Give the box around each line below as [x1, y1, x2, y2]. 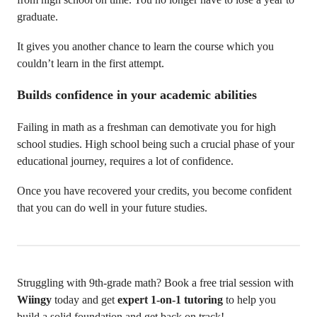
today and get [54, 294, 117, 306]
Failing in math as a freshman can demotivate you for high [17, 121, 276, 133]
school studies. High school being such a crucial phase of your [17, 138, 294, 150]
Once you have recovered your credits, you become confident [17, 185, 292, 197]
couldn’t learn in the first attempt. [17, 57, 164, 69]
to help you [223, 294, 276, 306]
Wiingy [17, 294, 54, 306]
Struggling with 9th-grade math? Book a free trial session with [17, 277, 294, 289]
